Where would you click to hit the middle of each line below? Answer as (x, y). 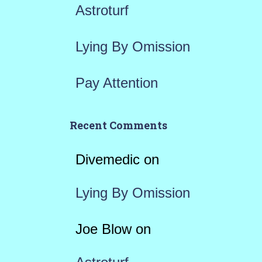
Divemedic (107, 159)
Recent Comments (118, 125)
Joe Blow (103, 229)
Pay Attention (116, 83)
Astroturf (102, 10)
